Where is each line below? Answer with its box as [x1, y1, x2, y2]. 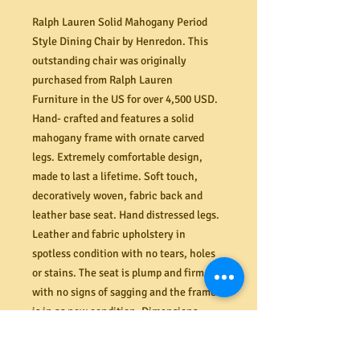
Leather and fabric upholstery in [32, 227, 186, 241]
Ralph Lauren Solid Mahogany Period [32, 15, 207, 29]
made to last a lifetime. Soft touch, [32, 170, 198, 183]
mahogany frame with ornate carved [32, 131, 204, 145]
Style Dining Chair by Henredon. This [32, 35, 208, 48]
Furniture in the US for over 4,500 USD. [32, 92, 218, 106]
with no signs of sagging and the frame [32, 285, 216, 299]
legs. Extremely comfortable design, [32, 150, 202, 164]
